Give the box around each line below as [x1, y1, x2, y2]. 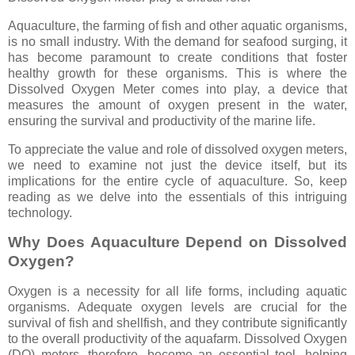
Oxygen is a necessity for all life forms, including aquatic [8, 284, 347, 299]
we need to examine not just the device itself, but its [8, 158, 347, 172]
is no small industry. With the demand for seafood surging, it [8, 34, 347, 48]
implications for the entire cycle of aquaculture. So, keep [8, 174, 347, 188]
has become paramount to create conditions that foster [8, 50, 347, 64]
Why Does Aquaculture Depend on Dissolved [8, 234, 347, 251]
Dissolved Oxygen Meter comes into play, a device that [8, 82, 347, 96]
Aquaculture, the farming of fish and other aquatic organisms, [8, 18, 347, 32]
